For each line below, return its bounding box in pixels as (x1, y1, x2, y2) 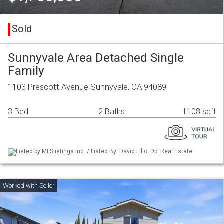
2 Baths (98, 107, 125, 117)
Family (8, 63, 44, 78)
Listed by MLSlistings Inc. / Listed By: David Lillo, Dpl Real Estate (16, 148, 192, 155)
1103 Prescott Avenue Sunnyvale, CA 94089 (8, 82, 166, 92)
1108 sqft (182, 107, 216, 117)
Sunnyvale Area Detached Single (8, 50, 184, 65)
